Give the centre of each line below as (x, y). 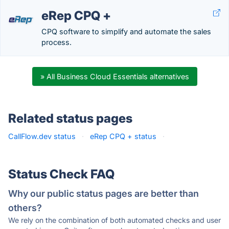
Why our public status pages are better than (104, 193)
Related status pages (70, 118)
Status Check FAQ (61, 174)
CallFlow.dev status (42, 136)
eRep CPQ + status (123, 136)
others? (25, 208)
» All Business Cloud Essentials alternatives (114, 76)
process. (56, 42)
